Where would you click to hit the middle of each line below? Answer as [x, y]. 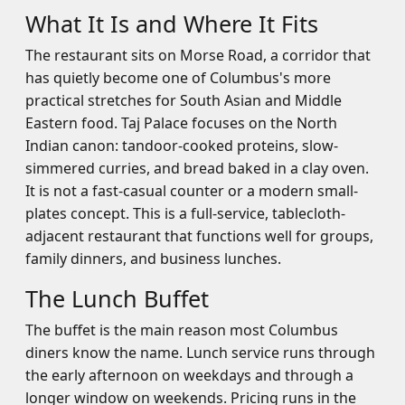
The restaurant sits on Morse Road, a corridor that [198, 55]
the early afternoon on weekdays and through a [189, 375]
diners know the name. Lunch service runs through [200, 353]
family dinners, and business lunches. [153, 259]
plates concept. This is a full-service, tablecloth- [185, 213]
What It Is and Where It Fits [172, 24]
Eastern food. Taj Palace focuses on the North [181, 123]
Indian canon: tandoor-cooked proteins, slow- [182, 146]
